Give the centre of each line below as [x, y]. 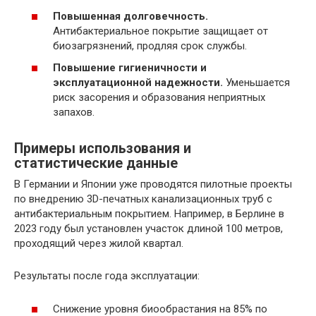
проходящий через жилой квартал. [99, 244]
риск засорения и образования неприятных [159, 98]
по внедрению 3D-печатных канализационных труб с [143, 199]
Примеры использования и [103, 148]
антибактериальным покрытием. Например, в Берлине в [149, 214]
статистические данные [96, 163]
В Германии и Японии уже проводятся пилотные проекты [153, 184]
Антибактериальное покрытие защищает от [160, 31]
